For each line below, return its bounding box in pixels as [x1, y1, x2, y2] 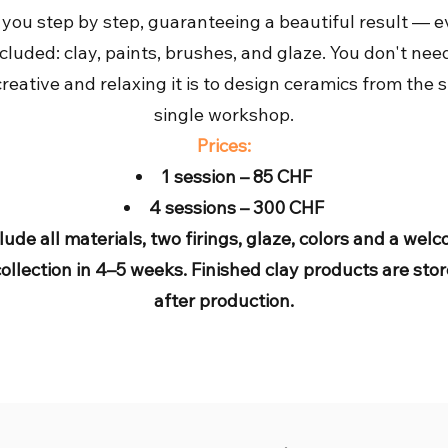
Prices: [197, 134, 251, 157]
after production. [154, 289, 294, 312]
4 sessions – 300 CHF [149, 196, 324, 219]
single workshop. [154, 103, 294, 126]
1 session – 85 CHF [161, 165, 312, 188]
